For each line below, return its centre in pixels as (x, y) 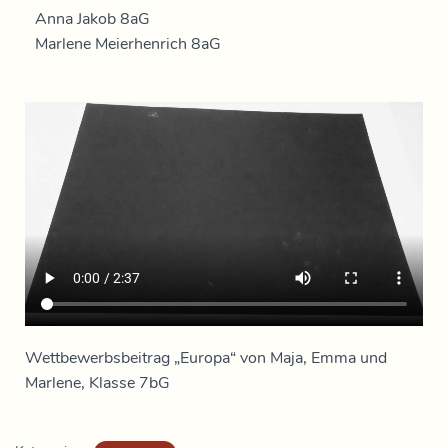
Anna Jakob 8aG (92, 19)
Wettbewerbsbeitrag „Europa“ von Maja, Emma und (206, 357)
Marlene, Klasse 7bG (97, 382)
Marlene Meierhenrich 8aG (128, 44)
